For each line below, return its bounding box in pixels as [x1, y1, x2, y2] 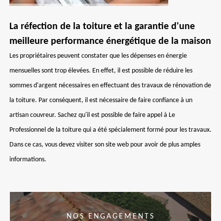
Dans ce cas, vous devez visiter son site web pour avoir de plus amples [9, 141, 200, 148]
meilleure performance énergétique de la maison [9, 37, 211, 46]
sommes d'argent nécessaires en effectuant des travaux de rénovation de [9, 82, 211, 89]
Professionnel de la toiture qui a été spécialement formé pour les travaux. [9, 126, 212, 134]
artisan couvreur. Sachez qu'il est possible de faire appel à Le [9, 111, 175, 119]
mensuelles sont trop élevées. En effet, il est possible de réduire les [9, 67, 192, 74]
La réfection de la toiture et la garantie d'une [9, 22, 195, 32]
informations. [9, 156, 46, 163]
